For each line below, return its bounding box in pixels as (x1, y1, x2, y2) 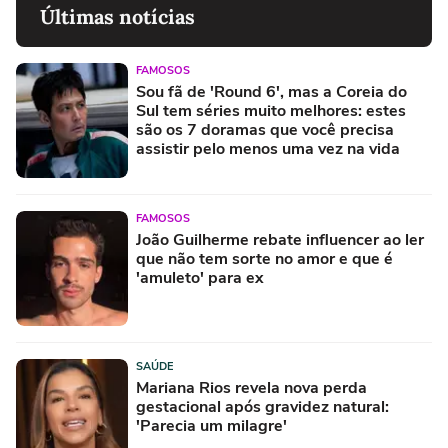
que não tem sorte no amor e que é (136, 248, 393, 271)
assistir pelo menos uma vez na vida (136, 138, 400, 161)
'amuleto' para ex (136, 267, 264, 290)
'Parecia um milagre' (136, 415, 287, 438)
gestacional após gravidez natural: (136, 396, 389, 419)
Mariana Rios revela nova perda (136, 377, 367, 400)
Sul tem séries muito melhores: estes (136, 100, 406, 123)
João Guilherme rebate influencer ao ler (136, 229, 424, 252)
